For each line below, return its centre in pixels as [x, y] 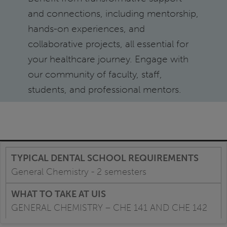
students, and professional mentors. [104, 89]
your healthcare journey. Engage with [108, 59]
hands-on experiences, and [86, 28]
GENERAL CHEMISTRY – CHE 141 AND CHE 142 [109, 208]
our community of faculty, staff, [95, 74]
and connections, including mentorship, [113, 13]
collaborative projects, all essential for [108, 44]
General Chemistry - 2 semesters [79, 172]
